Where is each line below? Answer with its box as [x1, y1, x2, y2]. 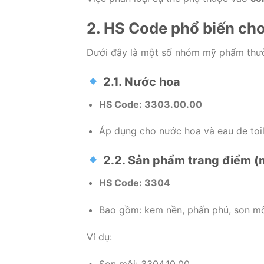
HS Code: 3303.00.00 [98, 98, 202, 110]
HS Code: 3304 [98, 177, 170, 189]
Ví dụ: [87, 230, 112, 243]
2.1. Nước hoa [100, 74, 180, 89]
